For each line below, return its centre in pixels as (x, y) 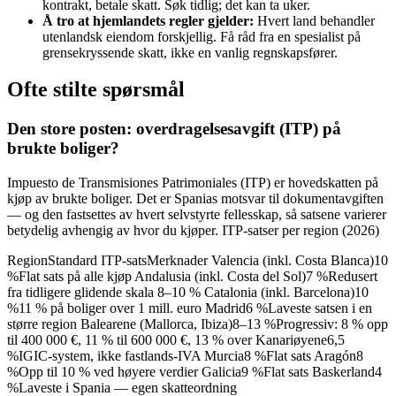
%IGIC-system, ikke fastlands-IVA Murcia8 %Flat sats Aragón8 (185, 356)
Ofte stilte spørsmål (96, 90)
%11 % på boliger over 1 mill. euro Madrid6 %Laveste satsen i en (190, 308)
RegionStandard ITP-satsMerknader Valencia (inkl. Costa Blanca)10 (198, 261)
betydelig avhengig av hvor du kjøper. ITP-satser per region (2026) (193, 231)
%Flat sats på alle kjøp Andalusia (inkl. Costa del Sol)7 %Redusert (192, 277)
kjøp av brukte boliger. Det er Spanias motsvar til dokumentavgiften (195, 199)
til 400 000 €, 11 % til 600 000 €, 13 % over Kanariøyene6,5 (176, 340)
